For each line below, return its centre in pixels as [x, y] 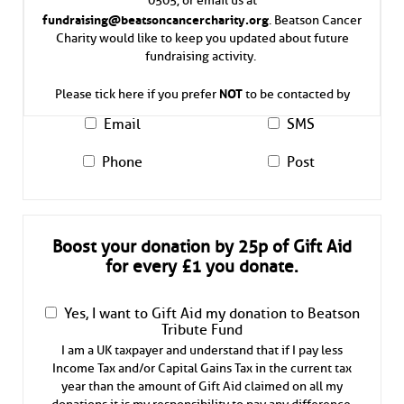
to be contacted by [296, 93]
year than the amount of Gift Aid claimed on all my [202, 386]
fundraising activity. [202, 55]
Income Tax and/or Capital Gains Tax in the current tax [202, 368]
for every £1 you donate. [202, 267]
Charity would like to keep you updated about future [202, 37]
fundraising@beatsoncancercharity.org [156, 17]
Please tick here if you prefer [137, 93]
